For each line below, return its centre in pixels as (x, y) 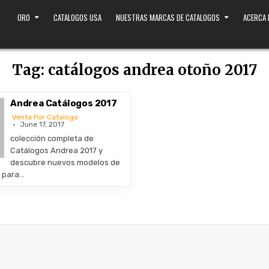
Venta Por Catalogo (45, 117)
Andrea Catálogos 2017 (63, 103)
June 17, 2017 (42, 124)
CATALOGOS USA (77, 17)
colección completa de (52, 138)
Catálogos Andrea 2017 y (56, 150)
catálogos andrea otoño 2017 (152, 70)
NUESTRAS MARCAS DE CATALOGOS (168, 17)
